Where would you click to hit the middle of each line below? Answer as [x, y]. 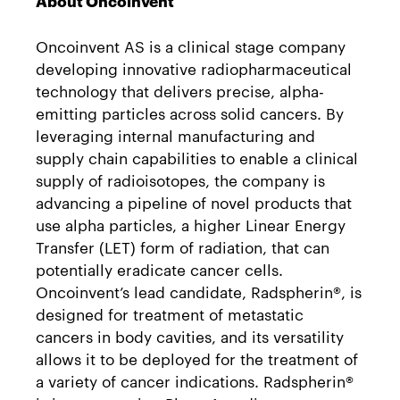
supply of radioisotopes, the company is [180, 179]
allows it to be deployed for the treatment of [197, 358]
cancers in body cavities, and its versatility [190, 335]
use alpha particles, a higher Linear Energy [191, 224]
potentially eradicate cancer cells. [159, 268]
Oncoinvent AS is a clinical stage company [191, 45]
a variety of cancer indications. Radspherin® [195, 380]
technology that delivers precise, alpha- [180, 90]
